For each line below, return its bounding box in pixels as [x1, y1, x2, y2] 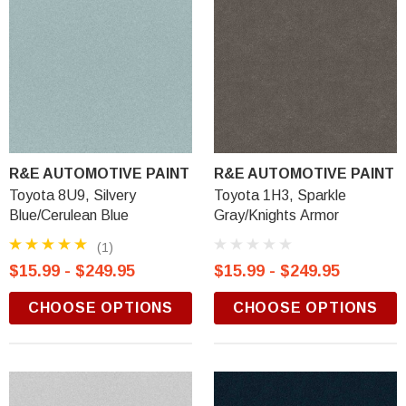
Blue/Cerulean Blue [9, 208, 129, 223]
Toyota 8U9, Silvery [9, 188, 136, 203]
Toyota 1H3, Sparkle [214, 188, 346, 203]
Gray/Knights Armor [214, 208, 339, 223]
